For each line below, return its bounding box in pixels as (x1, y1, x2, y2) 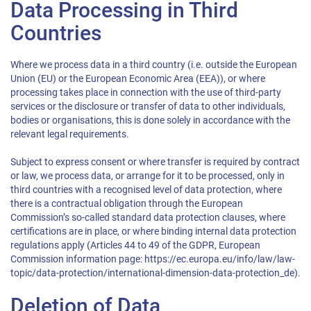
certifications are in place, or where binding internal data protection (10, 226, 296, 237)
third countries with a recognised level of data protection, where (10, 184, 282, 196)
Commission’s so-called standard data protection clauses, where (10, 212, 285, 224)
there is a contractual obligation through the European (10, 198, 243, 210)
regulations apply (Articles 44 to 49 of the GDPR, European (10, 239, 260, 251)
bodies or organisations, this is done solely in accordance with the (10, 115, 290, 126)
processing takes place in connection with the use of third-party (10, 87, 281, 99)
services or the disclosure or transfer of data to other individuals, (10, 101, 285, 112)
